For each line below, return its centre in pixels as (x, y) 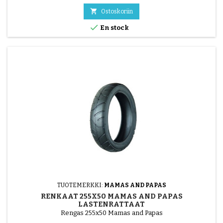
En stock (114, 27)
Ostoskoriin (117, 11)
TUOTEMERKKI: (80, 185)
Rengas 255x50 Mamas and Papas (111, 213)
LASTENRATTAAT (111, 204)
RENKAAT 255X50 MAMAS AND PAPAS (111, 196)
